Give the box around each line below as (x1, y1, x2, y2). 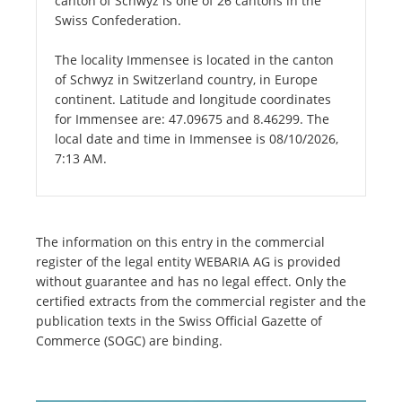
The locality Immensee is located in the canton (55, 51, 334, 69)
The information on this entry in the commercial (36, 233, 325, 251)
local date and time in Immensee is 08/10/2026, (55, 130, 338, 148)
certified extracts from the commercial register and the (36, 293, 366, 310)
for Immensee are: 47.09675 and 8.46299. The (55, 110, 329, 128)
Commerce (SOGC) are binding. (36, 332, 223, 350)
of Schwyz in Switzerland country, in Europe (55, 71, 318, 89)
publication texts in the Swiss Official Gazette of (36, 312, 322, 330)
